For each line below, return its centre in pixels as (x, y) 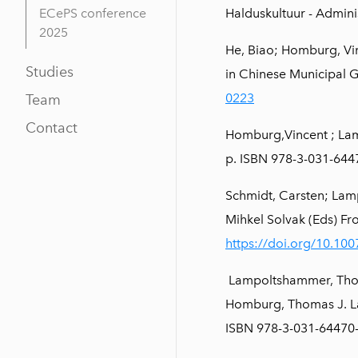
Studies (50, 72)
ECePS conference (93, 13)
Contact (52, 128)
